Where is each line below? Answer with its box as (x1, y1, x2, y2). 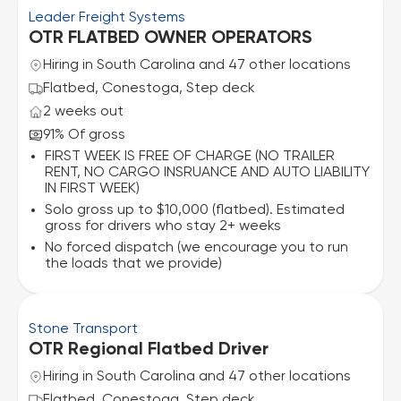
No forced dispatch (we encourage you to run (45, 241, 348, 255)
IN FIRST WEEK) (45, 182, 140, 196)
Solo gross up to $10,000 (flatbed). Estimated (45, 203, 345, 218)
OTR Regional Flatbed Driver (29, 341, 269, 359)
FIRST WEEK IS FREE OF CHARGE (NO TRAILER (45, 149, 335, 164)
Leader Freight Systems (29, 11, 185, 25)
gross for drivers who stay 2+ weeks (45, 219, 281, 234)
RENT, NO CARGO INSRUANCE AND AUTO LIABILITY (45, 166, 370, 180)
